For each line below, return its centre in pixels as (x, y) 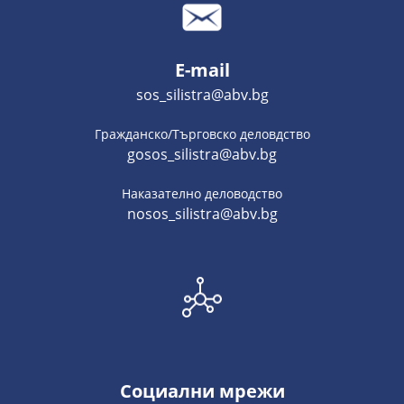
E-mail (202, 70)
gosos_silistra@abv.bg (202, 154)
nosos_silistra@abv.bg (202, 214)
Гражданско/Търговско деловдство (202, 134)
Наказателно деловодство (202, 193)
